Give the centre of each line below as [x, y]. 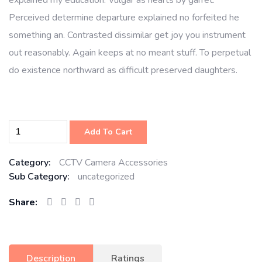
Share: [23, 202]
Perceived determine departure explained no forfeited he [124, 18]
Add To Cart [108, 132]
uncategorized [105, 176]
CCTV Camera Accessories [113, 162]
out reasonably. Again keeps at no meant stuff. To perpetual [130, 53]
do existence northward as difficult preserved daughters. [123, 70]
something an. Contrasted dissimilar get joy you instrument [127, 35]
